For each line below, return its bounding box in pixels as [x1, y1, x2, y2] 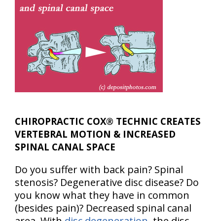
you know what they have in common [15, 188, 189, 202]
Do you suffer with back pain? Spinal [15, 163, 183, 176]
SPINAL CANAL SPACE [15, 141, 115, 153]
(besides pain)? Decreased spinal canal [15, 201, 191, 215]
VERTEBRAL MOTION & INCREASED [15, 128, 176, 140]
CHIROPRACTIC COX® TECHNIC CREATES [15, 115, 201, 127]
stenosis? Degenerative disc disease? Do [15, 176, 199, 189]
